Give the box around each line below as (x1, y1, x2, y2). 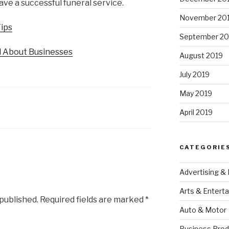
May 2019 (179, 89, 212, 98)
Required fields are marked (38, 194, 145, 204)
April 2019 (179, 108, 213, 117)
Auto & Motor (179, 205, 226, 215)
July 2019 (179, 70, 210, 79)
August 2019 (179, 51, 223, 60)
